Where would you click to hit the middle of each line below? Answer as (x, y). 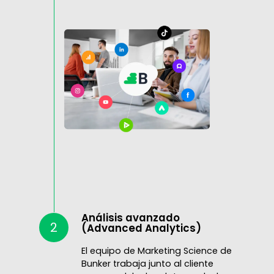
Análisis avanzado (130, 217)
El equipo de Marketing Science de (156, 250)
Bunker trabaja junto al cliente (147, 263)
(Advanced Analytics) (141, 228)
